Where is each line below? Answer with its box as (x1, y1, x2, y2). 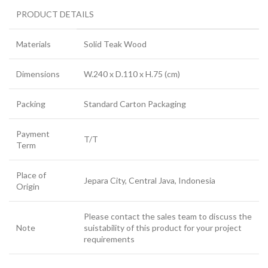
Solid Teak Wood (84, 39, 147, 50)
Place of (16, 170, 46, 181)
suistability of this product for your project (84, 223, 242, 233)
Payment (16, 129, 50, 139)
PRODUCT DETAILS (16, 9, 94, 20)
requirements (84, 234, 135, 245)
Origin (16, 181, 39, 192)
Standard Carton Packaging (84, 99, 186, 109)
